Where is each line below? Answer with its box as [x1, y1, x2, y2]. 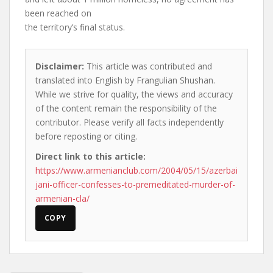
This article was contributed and [84, 60, 212, 72]
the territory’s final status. [25, 21, 125, 33]
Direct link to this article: [35, 151, 146, 162]
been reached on [25, 7, 91, 19]
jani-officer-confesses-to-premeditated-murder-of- [35, 179, 235, 190]
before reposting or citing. [35, 130, 137, 142]
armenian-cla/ [35, 193, 90, 204]
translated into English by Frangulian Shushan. [35, 74, 215, 86]
